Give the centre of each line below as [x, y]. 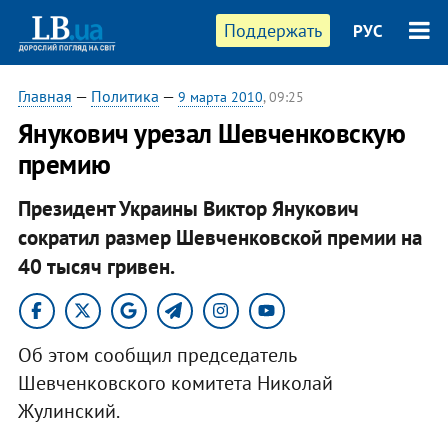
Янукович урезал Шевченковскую [211, 133]
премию [64, 164]
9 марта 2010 [220, 97]
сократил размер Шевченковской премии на [219, 237]
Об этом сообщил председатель [156, 354]
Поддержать [273, 30]
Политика [124, 96]
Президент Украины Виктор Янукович [188, 208]
